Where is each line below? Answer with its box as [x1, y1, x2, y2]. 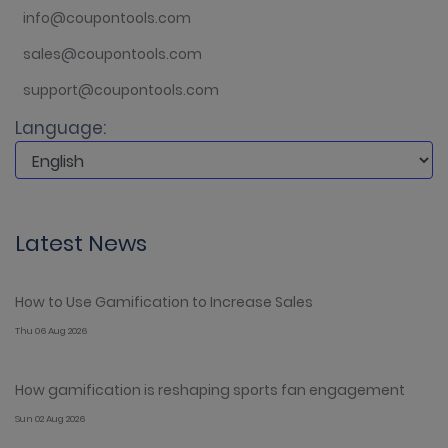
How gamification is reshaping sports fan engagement [15, 379, 405, 400]
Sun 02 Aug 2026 [15, 411, 85, 425]
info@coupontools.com [23, 7, 191, 28]
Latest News [15, 227, 147, 259]
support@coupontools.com [23, 79, 219, 100]
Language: [15, 115, 106, 140]
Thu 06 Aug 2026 [15, 323, 87, 337]
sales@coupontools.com [23, 43, 202, 64]
